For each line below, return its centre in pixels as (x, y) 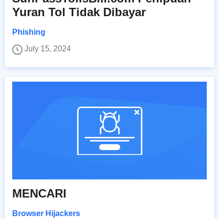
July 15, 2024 (48, 48)
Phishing (29, 32)
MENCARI (39, 193)
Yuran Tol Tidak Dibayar (79, 12)
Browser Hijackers (46, 213)
